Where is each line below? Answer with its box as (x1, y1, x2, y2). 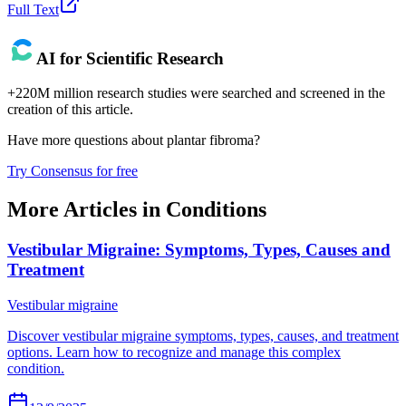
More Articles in (7, 198, 166, 222)
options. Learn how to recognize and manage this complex (7, 343, 341, 360)
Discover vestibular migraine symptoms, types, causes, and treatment (7, 327, 399, 343)
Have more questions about (7, 132, 167, 149)
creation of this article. (7, 101, 133, 118)
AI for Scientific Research (36, 48, 224, 68)
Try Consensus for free (7, 163, 138, 179)
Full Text (7, 2, 59, 17)
